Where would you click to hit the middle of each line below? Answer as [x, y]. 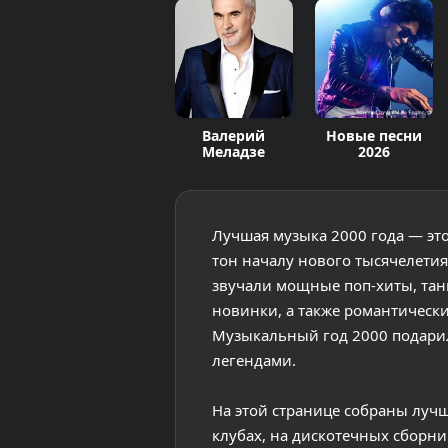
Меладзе [234, 151]
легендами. [253, 360]
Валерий [234, 135]
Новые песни [374, 135]
